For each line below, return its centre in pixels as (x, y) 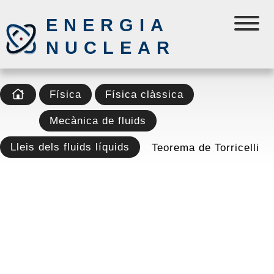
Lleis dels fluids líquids (70, 147)
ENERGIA (107, 25)
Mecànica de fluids (98, 120)
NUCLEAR (111, 48)
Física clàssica (144, 94)
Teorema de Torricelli (206, 147)
